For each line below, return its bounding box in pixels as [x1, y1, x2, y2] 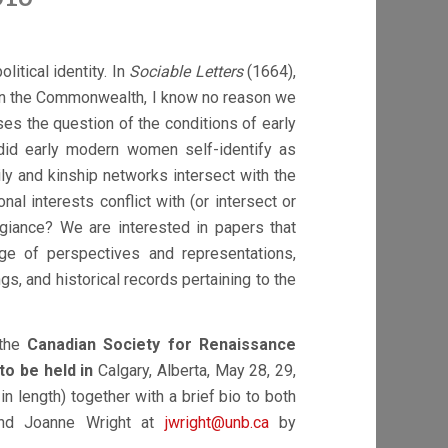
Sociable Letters [129, 62, 247, 81]
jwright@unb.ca [164, 413, 269, 432]
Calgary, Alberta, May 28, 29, [93, 361, 296, 380]
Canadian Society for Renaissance [26, 335, 297, 354]
